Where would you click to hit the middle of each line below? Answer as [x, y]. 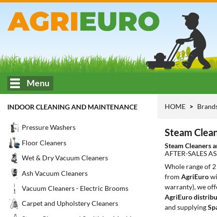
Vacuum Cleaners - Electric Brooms [75, 188]
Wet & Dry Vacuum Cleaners [65, 158]
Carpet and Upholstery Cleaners [70, 203]
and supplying [186, 207]
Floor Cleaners [44, 142]
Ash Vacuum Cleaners [55, 173]
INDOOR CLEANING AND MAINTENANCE [72, 107]
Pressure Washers [49, 127]
